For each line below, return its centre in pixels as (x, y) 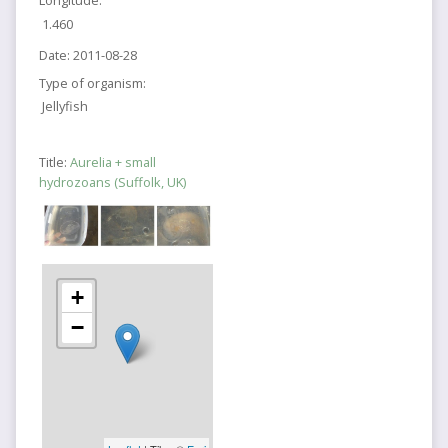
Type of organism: (92, 82)
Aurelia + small (112, 161)
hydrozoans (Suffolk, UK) (112, 181)
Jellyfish (65, 106)
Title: (54, 161)
